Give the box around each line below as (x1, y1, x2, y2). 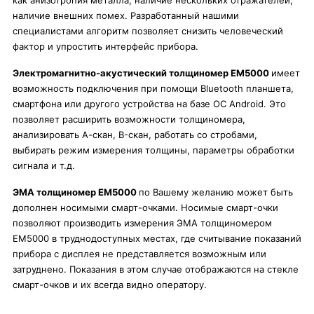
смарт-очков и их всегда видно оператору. (13, 279, 207, 290)
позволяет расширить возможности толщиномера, (13, 114, 245, 125)
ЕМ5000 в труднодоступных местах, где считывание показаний (13, 233, 301, 244)
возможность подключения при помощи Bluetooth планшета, (13, 83, 294, 94)
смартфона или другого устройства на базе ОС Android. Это (13, 98, 286, 109)
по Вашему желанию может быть (139, 186, 293, 198)
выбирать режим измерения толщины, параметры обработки (13, 144, 294, 156)
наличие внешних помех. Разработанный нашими (13, 10, 239, 21)
